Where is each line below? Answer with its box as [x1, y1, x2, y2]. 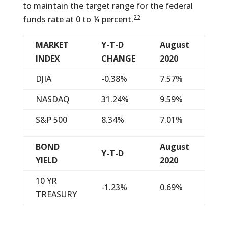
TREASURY [35, 189, 77, 200]
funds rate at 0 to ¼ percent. [22, 14, 133, 25]
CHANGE [101, 53, 135, 64]
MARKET [35, 39, 69, 50]
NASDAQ [35, 94, 70, 105]
